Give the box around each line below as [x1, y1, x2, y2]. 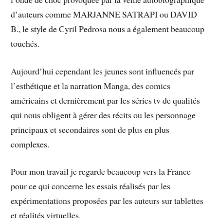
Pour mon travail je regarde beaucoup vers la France [11, 165, 191, 178]
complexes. [11, 138, 50, 150]
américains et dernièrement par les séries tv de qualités [11, 94, 200, 106]
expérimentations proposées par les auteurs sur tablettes [11, 195, 204, 207]
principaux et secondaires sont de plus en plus [11, 123, 170, 135]
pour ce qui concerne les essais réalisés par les [11, 180, 171, 192]
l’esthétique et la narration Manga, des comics [11, 79, 171, 91]
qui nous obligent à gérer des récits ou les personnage [11, 109, 196, 121]
